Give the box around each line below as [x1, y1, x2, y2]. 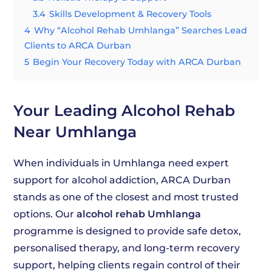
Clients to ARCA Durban [24, 40, 132, 51]
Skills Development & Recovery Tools [49, 8, 212, 19]
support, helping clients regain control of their [13, 259, 241, 271]
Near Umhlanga [13, 123, 137, 141]
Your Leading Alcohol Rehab [13, 101, 236, 120]
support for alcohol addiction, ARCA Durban [13, 174, 231, 186]
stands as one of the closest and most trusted [13, 191, 239, 203]
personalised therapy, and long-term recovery [13, 242, 240, 254]
